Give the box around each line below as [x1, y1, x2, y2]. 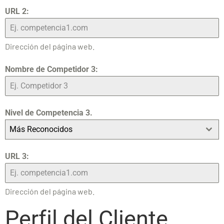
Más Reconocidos [9, 124, 72, 134]
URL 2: [5, 6, 29, 16]
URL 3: [5, 151, 29, 161]
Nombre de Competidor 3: [5, 64, 98, 74]
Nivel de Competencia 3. [5, 108, 92, 118]
